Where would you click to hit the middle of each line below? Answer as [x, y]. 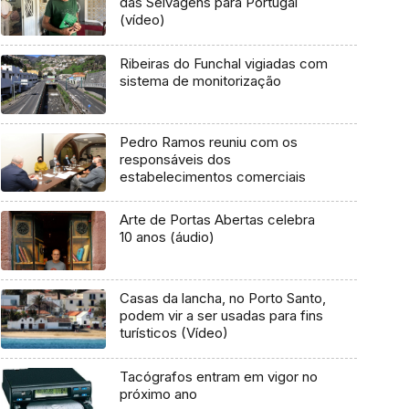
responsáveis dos [175, 159]
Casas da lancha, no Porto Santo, [222, 299]
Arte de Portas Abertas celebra [217, 220]
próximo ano [158, 393]
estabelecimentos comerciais [212, 176]
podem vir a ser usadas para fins [221, 316]
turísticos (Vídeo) [173, 333]
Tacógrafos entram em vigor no [218, 376]
